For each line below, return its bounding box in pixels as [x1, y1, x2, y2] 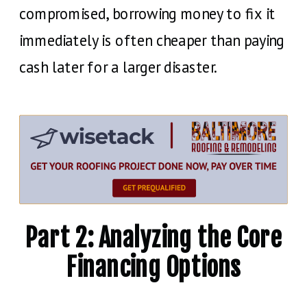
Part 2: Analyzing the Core [25, 222, 282, 254]
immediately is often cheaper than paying [19, 30, 284, 50]
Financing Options [66, 252, 241, 283]
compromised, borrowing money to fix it [19, 3, 275, 23]
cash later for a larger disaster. [19, 57, 217, 77]
